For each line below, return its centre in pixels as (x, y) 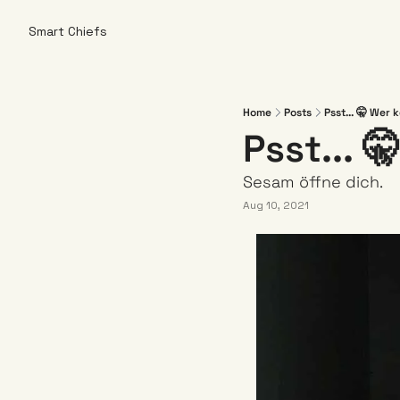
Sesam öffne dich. (315, 182)
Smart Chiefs (68, 31)
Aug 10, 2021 (276, 205)
